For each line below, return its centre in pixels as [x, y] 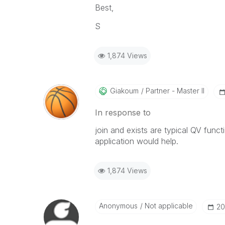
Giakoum [124, 91]
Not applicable [167, 206]
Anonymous [118, 206]
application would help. [136, 141]
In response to [123, 113]
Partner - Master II [174, 91]
